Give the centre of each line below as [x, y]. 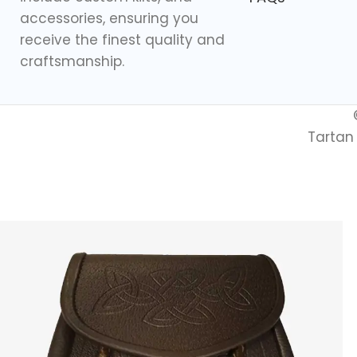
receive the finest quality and [122, 40]
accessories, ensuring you [109, 19]
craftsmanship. [72, 62]
